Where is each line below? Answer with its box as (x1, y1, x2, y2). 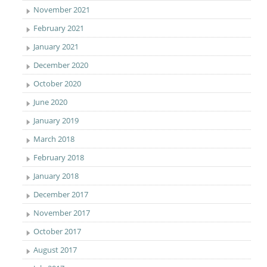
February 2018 (33, 152, 85, 163)
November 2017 (33, 207, 91, 218)
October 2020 (33, 78, 82, 89)
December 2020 (33, 60, 89, 70)
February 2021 (33, 23, 85, 33)
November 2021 (33, 4, 91, 15)
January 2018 (33, 170, 79, 181)
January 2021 (33, 41, 79, 52)
